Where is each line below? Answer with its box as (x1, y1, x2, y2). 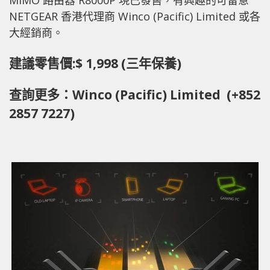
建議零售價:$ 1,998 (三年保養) (9, 54, 181, 72)
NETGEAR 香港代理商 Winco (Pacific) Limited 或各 (9, 8, 260, 24)
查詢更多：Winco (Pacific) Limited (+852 (9, 85, 260, 103)
